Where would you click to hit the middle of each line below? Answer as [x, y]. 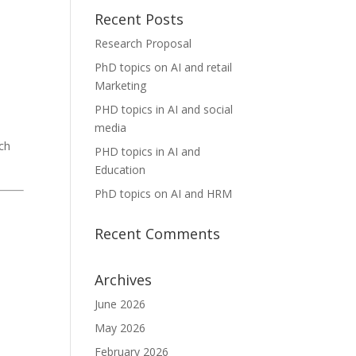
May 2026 [120, 328]
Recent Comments [158, 234]
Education [120, 170]
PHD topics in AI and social [164, 109]
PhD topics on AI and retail [164, 67]
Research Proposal [143, 43]
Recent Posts [139, 19]
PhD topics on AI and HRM [164, 193]
